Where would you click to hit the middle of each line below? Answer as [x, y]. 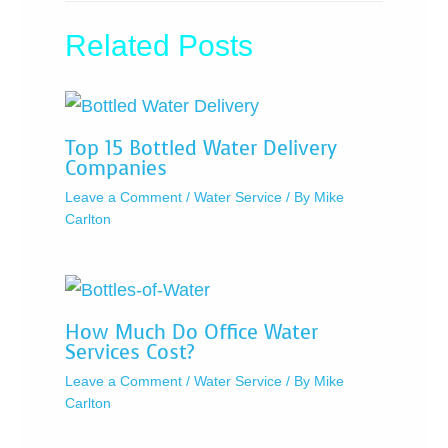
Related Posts [159, 46]
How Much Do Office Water [191, 332]
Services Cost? [129, 352]
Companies [116, 169]
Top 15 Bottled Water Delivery [201, 149]
